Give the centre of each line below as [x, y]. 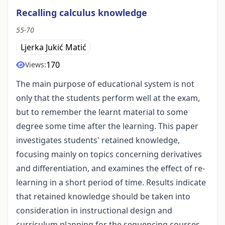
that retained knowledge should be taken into [103, 197]
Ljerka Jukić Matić [53, 47]
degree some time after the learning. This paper [107, 126]
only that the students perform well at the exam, [108, 98]
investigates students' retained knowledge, [98, 140]
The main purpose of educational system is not [105, 84]
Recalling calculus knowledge [82, 13]
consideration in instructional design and [94, 211]
